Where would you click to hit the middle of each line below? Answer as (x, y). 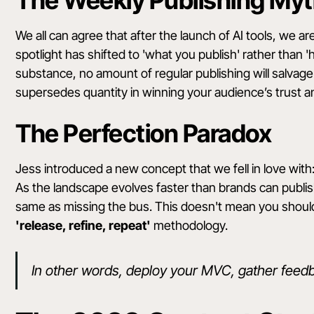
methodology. (190, 226)
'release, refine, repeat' (83, 226)
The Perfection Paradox (144, 134)
